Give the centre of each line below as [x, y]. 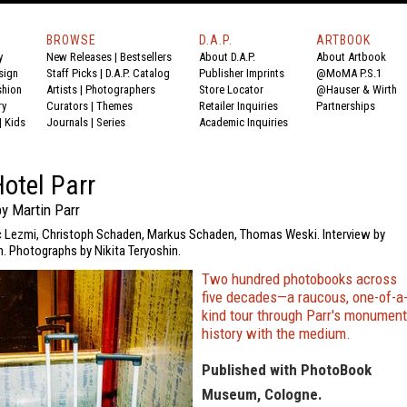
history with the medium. [276, 333]
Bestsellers [146, 57]
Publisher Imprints [242, 73]
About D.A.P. [227, 57]
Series [111, 122]
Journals [67, 122]
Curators [67, 106]
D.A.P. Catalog [138, 73]
